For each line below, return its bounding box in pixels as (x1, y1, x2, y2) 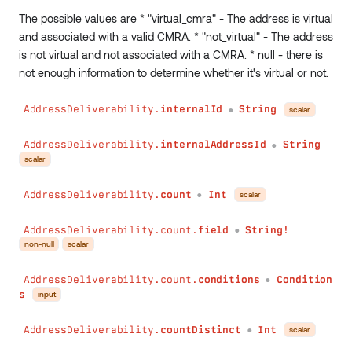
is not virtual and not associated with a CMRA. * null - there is (19, 47, 323, 61)
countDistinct (160, 323, 242, 335)
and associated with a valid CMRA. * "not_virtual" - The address (19, 29, 333, 43)
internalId (160, 103, 223, 115)
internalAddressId (160, 138, 266, 151)
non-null (24, 239, 54, 249)
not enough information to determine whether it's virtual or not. (19, 65, 328, 79)
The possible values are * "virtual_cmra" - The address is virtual (19, 11, 333, 25)
